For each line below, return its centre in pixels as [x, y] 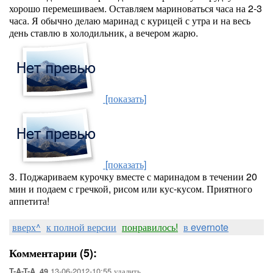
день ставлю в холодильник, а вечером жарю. [104, 33]
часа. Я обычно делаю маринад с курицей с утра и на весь [130, 20]
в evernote [206, 227]
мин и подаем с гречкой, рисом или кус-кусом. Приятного [131, 189]
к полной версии [81, 227]
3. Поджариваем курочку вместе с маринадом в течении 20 [133, 176]
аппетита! [29, 201]
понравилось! [150, 227]
